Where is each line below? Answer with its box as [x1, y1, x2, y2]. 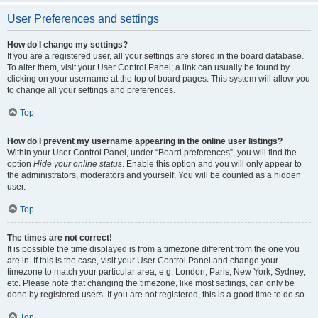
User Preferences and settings [7, 13, 159, 25]
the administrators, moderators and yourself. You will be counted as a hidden [7, 170, 301, 180]
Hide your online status [33, 159, 122, 169]
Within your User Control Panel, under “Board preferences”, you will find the [7, 148, 297, 158]
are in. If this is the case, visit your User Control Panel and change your [7, 256, 278, 265]
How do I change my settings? [7, 40, 128, 50]
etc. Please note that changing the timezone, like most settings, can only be [7, 278, 295, 288]
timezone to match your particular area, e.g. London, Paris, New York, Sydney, [7, 267, 305, 277]
